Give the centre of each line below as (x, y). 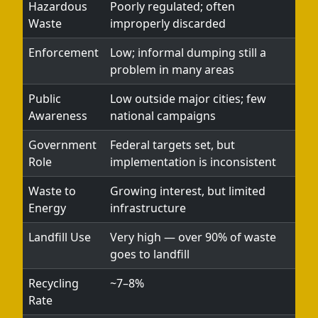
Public (45, 99)
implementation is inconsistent (193, 162)
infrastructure (148, 208)
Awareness (58, 116)
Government (62, 145)
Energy (47, 208)
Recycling (54, 283)
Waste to (52, 191)
